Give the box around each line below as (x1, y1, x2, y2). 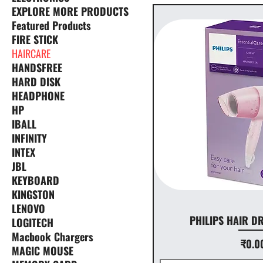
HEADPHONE (12, 88, 65, 104)
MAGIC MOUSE (12, 243, 73, 259)
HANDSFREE (12, 60, 62, 76)
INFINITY (12, 130, 47, 146)
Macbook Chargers (12, 229, 93, 245)
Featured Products (12, 18, 91, 33)
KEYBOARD (12, 173, 59, 188)
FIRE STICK (12, 32, 58, 48)
